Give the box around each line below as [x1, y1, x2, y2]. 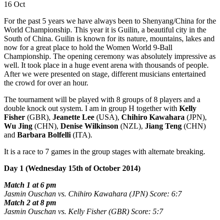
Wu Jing [4, 121, 32, 130]
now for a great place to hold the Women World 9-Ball [4, 43, 172, 52]
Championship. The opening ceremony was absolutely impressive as [4, 52, 216, 60]
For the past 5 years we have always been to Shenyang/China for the [4, 16, 216, 25]
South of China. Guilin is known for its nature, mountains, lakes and [4, 34, 215, 43]
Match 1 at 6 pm [4, 180, 56, 189]
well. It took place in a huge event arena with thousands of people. [4, 60, 209, 69]
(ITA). [71, 130, 92, 139]
